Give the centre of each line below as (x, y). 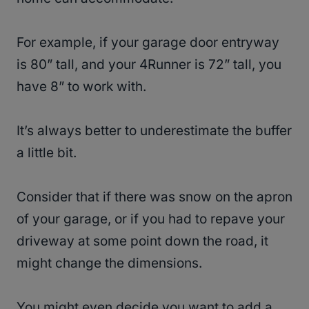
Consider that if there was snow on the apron (154, 197)
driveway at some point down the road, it (142, 241)
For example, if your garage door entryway (148, 43)
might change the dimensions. (111, 263)
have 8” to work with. (83, 87)
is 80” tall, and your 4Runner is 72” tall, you (149, 65)
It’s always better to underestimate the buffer (154, 131)
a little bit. (48, 153)
